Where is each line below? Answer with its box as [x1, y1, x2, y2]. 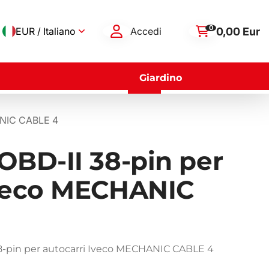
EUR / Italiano [16, 25, 76, 37]
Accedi [130, 25, 162, 37]
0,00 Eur [216, 25, 260, 38]
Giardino [139, 72, 183, 83]
